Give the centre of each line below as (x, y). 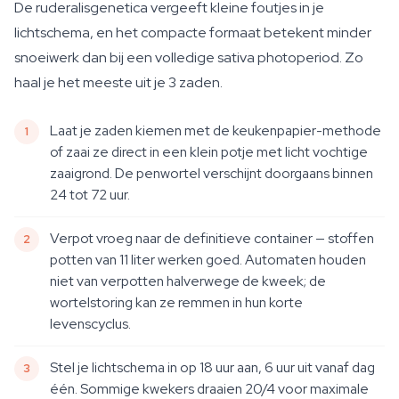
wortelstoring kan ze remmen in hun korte (176, 302)
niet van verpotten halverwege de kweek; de (188, 281)
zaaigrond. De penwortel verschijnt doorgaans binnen (212, 173)
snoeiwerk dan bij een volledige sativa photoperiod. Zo (189, 57)
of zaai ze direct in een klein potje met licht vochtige (209, 152)
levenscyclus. (90, 324)
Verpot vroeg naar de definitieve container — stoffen (212, 238)
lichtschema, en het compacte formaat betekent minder (193, 33)
